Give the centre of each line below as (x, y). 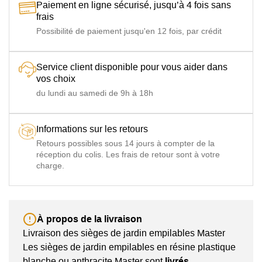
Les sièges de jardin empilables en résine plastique (129, 247)
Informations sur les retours (92, 129)
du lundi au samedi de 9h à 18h (95, 93)
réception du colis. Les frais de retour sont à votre (128, 154)
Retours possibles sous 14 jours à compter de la (125, 143)
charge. (50, 166)
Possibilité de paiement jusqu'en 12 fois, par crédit (129, 31)
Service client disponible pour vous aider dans (132, 67)
